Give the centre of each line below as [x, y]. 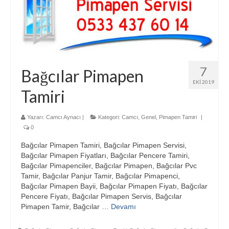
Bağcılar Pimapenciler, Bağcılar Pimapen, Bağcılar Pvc [109, 166]
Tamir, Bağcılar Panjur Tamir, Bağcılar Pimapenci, [100, 176]
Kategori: [109, 117]
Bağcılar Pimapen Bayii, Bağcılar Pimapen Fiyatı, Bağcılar [114, 186]
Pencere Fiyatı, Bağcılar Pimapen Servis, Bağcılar [101, 197]
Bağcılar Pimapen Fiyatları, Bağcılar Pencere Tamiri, [105, 156]
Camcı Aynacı [63, 117]
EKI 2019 [203, 82]
